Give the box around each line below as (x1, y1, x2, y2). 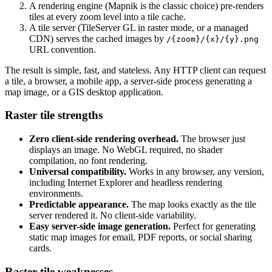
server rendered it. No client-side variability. (29, 209, 196, 220)
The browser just (178, 133, 245, 144)
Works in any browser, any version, (126, 166, 264, 177)
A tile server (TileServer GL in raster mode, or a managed (29, 22, 248, 33)
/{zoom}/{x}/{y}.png (166, 34, 259, 44)
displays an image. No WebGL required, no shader (29, 144, 223, 155)
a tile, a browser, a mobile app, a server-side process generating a (5, 75, 252, 86)
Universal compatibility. (29, 166, 126, 177)
